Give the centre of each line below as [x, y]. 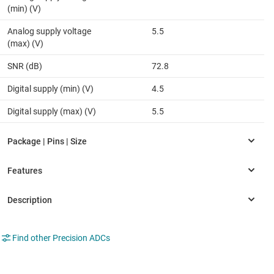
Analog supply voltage [49, 31]
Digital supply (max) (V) [52, 112]
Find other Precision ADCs [61, 238]
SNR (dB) [25, 66]
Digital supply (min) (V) [50, 89]
